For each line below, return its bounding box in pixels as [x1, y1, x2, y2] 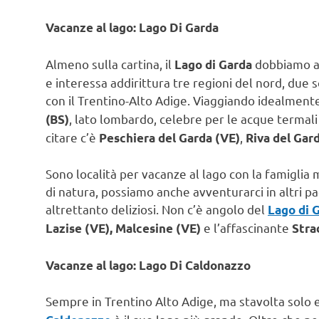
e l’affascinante [201, 220, 292, 236]
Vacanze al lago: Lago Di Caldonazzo [46, 257, 251, 273]
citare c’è [46, 129, 99, 145]
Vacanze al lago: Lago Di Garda [46, 20, 219, 36]
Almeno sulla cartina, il [46, 56, 174, 71]
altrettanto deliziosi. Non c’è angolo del [46, 202, 268, 217]
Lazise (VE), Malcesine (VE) [46, 221, 201, 236]
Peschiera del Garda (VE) [99, 130, 240, 145]
